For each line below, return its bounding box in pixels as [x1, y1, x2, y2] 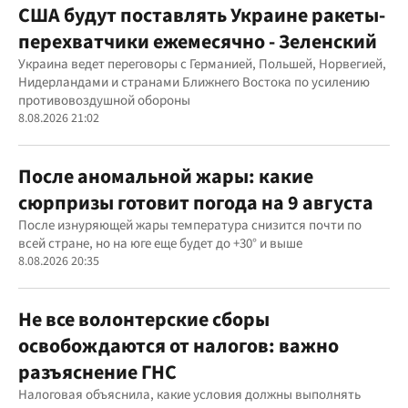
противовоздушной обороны [18, 91, 190, 110]
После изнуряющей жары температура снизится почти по [18, 216, 362, 235]
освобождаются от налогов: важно [18, 331, 339, 361]
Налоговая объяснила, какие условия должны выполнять [18, 385, 361, 404]
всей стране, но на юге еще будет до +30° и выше [18, 234, 302, 253]
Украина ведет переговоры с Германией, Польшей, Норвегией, [18, 55, 386, 74]
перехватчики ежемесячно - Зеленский [18, 27, 377, 56]
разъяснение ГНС [18, 358, 177, 387]
